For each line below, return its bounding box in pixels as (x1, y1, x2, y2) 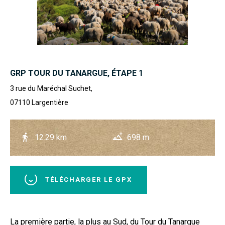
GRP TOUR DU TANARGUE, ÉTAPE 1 (10, 68, 143, 78)
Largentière (32, 98, 68, 106)
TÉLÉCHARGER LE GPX (45, 176, 132, 183)
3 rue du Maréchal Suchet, (10, 84, 92, 92)
